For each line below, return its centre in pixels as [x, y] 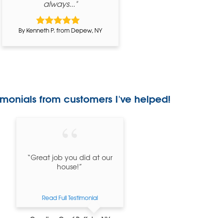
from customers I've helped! [105, 98]
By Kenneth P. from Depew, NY [60, 30]
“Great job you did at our [70, 157]
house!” [70, 167]
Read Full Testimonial [70, 197]
